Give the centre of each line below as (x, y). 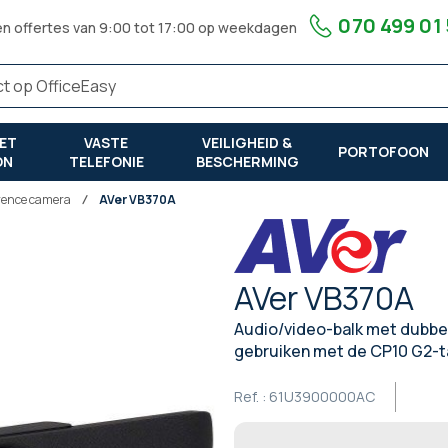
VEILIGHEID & (247, 142)
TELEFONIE (106, 161)
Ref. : (250, 396)
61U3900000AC (322, 396)
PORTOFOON (384, 152)
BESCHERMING (247, 161)
